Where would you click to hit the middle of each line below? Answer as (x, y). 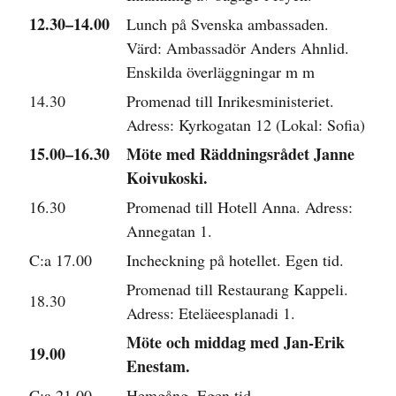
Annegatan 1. (169, 230)
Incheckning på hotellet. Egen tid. (235, 259)
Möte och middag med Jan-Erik (236, 342)
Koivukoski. (167, 177)
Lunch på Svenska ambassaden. (228, 23)
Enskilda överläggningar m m (221, 71)
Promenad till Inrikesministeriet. (230, 100)
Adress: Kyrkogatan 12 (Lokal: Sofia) (246, 124)
